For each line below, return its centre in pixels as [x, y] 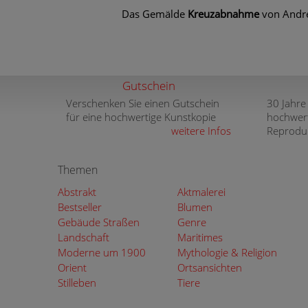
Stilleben [77, 283]
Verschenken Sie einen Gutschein [143, 103]
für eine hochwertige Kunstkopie [141, 117]
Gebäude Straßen [99, 222]
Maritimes [200, 237]
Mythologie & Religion [227, 252]
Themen [78, 170]
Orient [72, 267]
